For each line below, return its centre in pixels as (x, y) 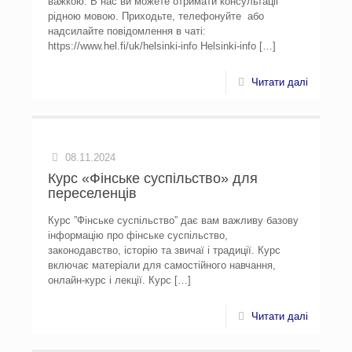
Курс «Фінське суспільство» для (153, 178)
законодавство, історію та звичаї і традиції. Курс (165, 250)
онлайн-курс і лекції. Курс (110, 280)
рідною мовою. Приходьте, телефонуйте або (156, 16)
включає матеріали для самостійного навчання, (162, 265)
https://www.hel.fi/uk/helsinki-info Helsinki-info (152, 46)
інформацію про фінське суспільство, (138, 235)
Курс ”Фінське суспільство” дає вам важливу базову (174, 220)
